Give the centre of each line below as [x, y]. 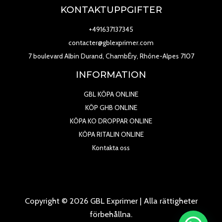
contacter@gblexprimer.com [111, 42]
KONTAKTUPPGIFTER [111, 10]
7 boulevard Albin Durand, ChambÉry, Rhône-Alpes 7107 [111, 56]
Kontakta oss [111, 147]
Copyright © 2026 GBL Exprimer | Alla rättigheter [111, 200]
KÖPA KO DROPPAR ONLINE [111, 121]
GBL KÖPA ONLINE [111, 94]
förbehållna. [111, 214]
